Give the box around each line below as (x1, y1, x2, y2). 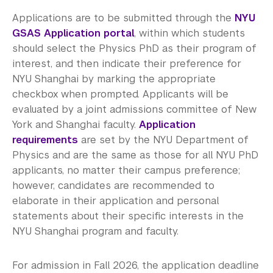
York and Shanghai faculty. (12, 118, 139, 131)
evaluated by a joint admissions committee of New (12, 102, 257, 116)
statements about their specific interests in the (12, 209, 244, 222)
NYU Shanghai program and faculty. (12, 224, 179, 238)
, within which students (134, 26, 245, 40)
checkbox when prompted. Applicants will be (12, 87, 229, 101)
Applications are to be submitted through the (12, 11, 235, 24)
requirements (12, 133, 78, 146)
